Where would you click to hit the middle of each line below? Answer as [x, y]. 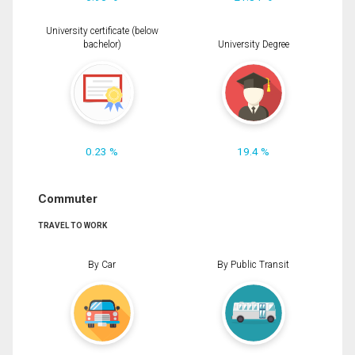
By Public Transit [253, 264]
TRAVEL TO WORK [73, 226]
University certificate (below [102, 31]
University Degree [253, 45]
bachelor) [102, 45]
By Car [102, 264]
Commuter [68, 199]
